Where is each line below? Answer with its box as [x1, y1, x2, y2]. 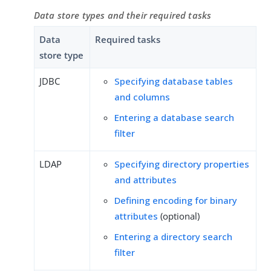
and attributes [114, 174, 177, 186]
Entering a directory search [114, 230, 232, 243]
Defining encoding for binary [114, 194, 237, 207]
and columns [114, 91, 170, 103]
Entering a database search [114, 111, 234, 124]
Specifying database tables [114, 75, 233, 88]
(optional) [158, 210, 200, 223]
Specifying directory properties [114, 158, 249, 171]
